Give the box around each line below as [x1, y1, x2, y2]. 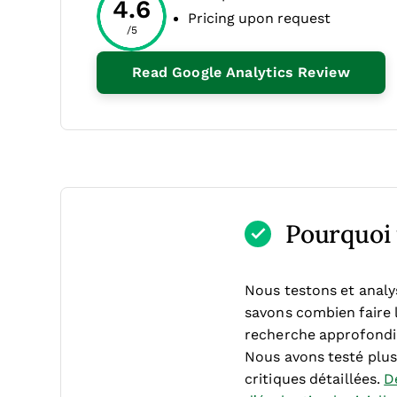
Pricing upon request [188, 11, 331, 26]
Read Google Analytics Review [132, 65, 350, 80]
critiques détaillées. [245, 371, 385, 386]
